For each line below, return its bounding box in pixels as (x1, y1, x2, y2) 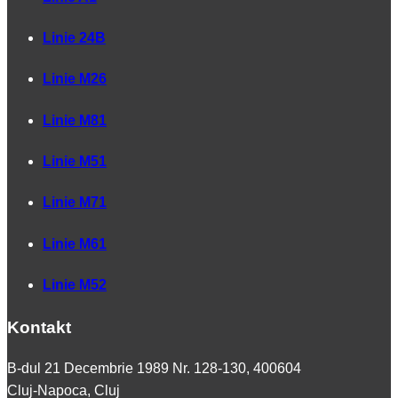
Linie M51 (43, 153, 107, 169)
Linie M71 (43, 195, 107, 211)
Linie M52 (43, 276, 107, 292)
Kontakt (7, 318, 71, 338)
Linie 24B (43, 30, 106, 46)
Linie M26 (43, 71, 107, 87)
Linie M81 (43, 112, 107, 128)
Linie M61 (43, 235, 107, 251)
